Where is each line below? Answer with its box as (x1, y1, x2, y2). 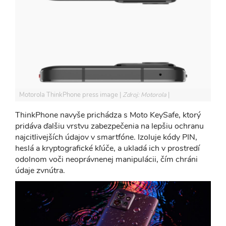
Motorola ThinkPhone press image (19, 90, 120, 100)
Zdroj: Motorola (123, 90, 168, 100)
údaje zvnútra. (15, 165, 65, 177)
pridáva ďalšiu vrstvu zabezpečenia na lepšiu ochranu (15, 121, 204, 132)
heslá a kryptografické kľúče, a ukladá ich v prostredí (15, 143, 200, 154)
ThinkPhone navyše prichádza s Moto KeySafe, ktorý (15, 109, 201, 121)
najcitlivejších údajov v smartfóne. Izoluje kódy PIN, (15, 132, 197, 143)
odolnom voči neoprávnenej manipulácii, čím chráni (15, 154, 198, 165)
